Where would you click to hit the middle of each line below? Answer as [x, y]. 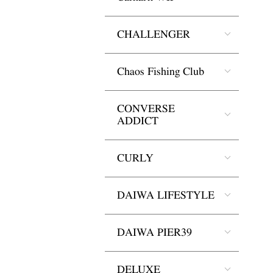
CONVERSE [146, 109]
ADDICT [138, 121]
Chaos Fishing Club [161, 72]
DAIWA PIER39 [154, 232]
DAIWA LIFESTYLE [166, 195]
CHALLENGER [154, 34]
